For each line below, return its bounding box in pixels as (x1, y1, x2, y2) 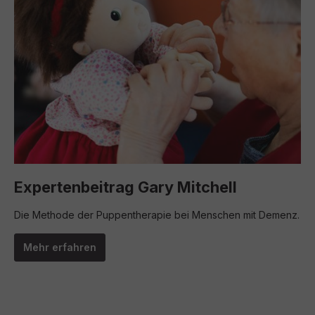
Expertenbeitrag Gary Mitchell (14, 178, 237, 196)
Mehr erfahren (23, 241, 96, 253)
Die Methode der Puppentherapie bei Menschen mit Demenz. (14, 209, 300, 221)
